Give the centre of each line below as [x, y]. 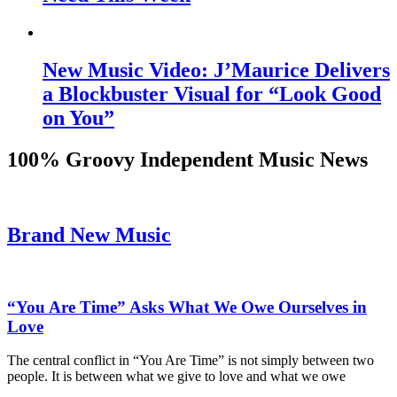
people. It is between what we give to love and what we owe [176, 377]
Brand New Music [89, 234]
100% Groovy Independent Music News [187, 160]
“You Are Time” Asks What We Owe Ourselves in [187, 307]
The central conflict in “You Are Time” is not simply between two [191, 361]
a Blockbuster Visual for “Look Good [212, 94]
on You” [78, 118]
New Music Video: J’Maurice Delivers [216, 70]
